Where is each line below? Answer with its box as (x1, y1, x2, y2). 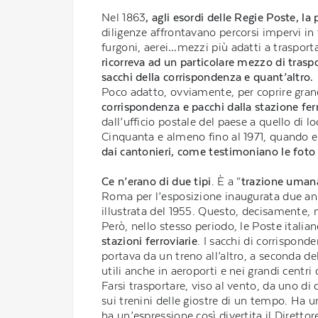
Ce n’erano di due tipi (102, 174, 212, 188)
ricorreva (102, 55, 146, 69)
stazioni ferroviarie (102, 234, 198, 248)
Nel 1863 (102, 10, 146, 24)
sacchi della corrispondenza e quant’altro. (102, 70, 314, 84)
